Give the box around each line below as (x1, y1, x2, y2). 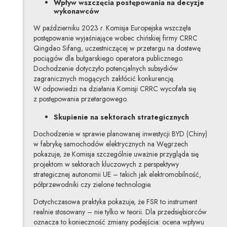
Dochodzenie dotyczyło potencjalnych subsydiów (33, 63, 178, 73)
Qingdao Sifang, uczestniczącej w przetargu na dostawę (33, 43, 201, 53)
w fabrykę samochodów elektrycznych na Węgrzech (33, 139, 188, 149)
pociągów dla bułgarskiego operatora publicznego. (33, 53, 183, 63)
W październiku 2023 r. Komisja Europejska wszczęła (33, 22, 191, 33)
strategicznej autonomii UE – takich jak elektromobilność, (33, 169, 201, 180)
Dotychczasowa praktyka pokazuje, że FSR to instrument (33, 197, 197, 207)
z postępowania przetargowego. (33, 93, 128, 104)
